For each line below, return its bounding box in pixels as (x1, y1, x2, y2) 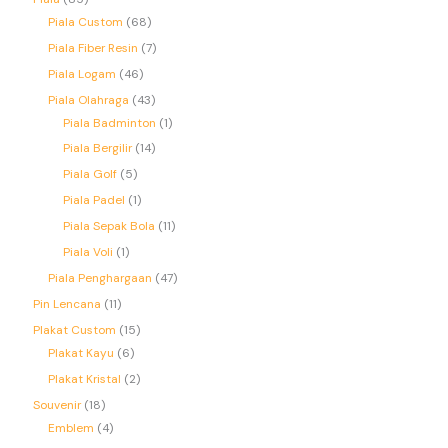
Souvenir (33, 397, 82, 414)
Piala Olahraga (48, 91, 130, 108)
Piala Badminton (63, 114, 157, 131)
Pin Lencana (33, 296, 102, 313)
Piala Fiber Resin (48, 39, 139, 56)
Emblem (48, 420, 95, 437)
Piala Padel (63, 192, 126, 209)
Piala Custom (48, 13, 124, 30)
